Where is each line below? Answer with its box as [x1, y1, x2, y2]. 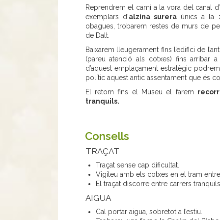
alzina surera [128, 12, 177, 21]
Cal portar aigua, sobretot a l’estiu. [95, 207, 202, 216]
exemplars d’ [85, 12, 129, 21]
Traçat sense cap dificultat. [95, 161, 179, 169]
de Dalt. [85, 31, 111, 39]
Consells [84, 129, 129, 142]
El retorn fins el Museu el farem [85, 87, 197, 96]
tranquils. [85, 97, 119, 105]
